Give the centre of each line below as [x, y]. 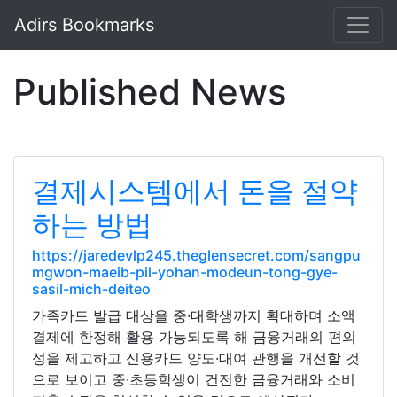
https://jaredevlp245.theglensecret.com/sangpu [196, 255]
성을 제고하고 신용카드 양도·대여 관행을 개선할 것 [196, 358]
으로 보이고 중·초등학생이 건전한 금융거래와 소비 [194, 379]
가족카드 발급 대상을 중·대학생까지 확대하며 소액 [194, 315]
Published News [150, 92]
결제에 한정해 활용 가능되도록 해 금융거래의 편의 [194, 337]
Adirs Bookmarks [84, 25]
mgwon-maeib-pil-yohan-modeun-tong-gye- [185, 272]
